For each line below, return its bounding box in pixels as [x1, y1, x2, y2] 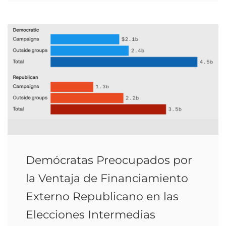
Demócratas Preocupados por [26, 153, 192, 167]
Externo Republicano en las [26, 190, 179, 203]
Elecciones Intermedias [26, 208, 155, 221]
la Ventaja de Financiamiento [26, 172, 188, 185]
